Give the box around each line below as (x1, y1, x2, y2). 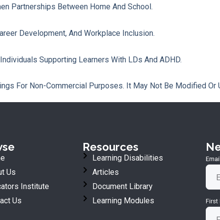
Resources (82, 140, 138, 154)
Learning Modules (92, 196, 154, 206)
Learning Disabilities (92, 153, 163, 163)
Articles (92, 167, 119, 177)
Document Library (92, 182, 153, 192)
